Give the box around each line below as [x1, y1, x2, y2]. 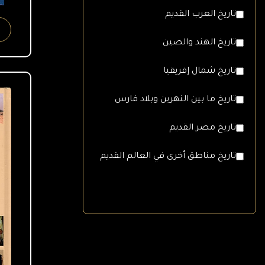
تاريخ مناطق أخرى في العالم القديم [100, 151, 236, 161]
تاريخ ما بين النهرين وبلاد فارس [115, 95, 236, 105]
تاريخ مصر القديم [169, 123, 236, 133]
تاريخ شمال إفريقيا [163, 66, 236, 76]
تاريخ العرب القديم [165, 9, 236, 20]
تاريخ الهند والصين [163, 38, 236, 48]
